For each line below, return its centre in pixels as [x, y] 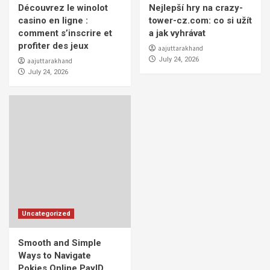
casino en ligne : [53, 21]
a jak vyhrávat [177, 33]
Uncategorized [46, 214]
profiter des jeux [53, 46]
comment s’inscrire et [65, 33]
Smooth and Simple [60, 243]
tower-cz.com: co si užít [200, 21]
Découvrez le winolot [63, 8]
